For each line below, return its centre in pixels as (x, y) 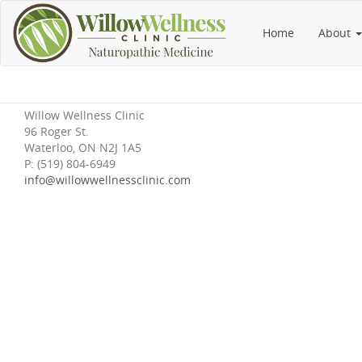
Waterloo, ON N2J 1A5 (83, 147)
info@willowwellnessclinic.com (107, 180)
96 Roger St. (57, 131)
